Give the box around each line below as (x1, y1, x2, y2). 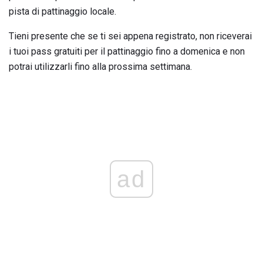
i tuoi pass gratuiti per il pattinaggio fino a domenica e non (9, 45, 245, 57)
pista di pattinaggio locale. (9, 5, 116, 17)
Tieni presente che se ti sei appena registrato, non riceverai (9, 30, 252, 42)
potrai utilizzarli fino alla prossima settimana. (9, 60, 192, 72)
